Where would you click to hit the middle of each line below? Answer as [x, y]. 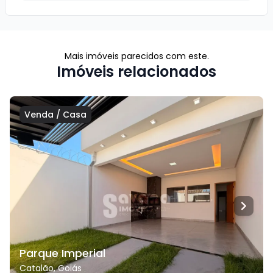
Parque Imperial [62, 253]
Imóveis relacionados [136, 71]
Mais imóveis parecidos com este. [136, 56]
